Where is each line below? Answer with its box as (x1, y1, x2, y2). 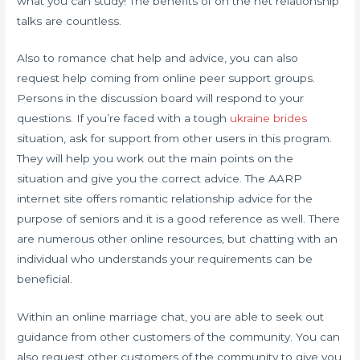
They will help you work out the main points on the (17, 152, 294, 166)
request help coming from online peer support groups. (17, 72, 316, 85)
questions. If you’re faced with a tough (17, 112, 231, 125)
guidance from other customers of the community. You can (17, 330, 341, 344)
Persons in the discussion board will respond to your (17, 92, 305, 105)
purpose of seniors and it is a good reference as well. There (17, 212, 341, 226)
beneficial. (17, 272, 73, 286)
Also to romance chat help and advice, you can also (17, 51, 299, 65)
